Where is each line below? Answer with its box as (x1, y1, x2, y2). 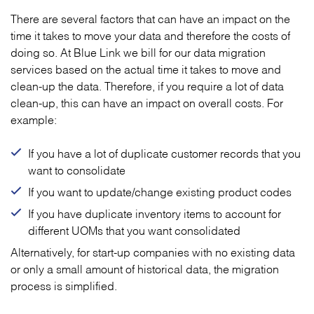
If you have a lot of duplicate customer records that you (28, 149, 301, 156)
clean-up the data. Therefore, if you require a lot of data (11, 81, 284, 88)
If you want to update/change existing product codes (28, 187, 292, 194)
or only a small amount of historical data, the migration (11, 264, 279, 271)
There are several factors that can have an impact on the (11, 14, 290, 21)
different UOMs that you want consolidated (28, 226, 240, 233)
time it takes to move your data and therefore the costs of (11, 31, 290, 38)
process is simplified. (11, 281, 117, 288)
